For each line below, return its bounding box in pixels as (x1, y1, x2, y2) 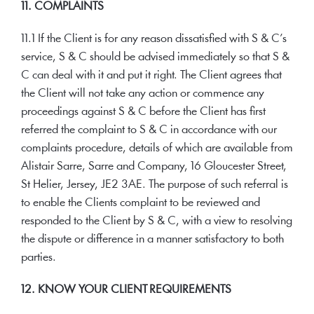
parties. (21, 252, 56, 264)
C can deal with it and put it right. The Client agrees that (21, 69, 282, 81)
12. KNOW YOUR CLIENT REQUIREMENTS (21, 284, 231, 296)
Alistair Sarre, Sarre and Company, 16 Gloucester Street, (21, 161, 287, 172)
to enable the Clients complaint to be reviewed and (21, 197, 260, 209)
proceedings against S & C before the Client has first (21, 106, 266, 118)
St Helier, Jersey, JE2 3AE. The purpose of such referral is (21, 179, 288, 191)
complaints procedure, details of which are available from (21, 142, 293, 154)
